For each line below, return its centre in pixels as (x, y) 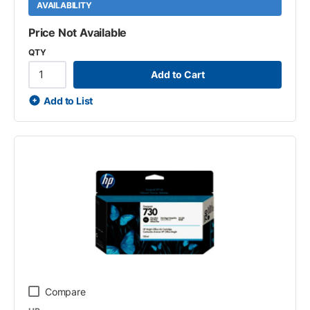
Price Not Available (78, 32)
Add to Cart (177, 74)
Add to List (69, 100)
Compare (65, 291)
